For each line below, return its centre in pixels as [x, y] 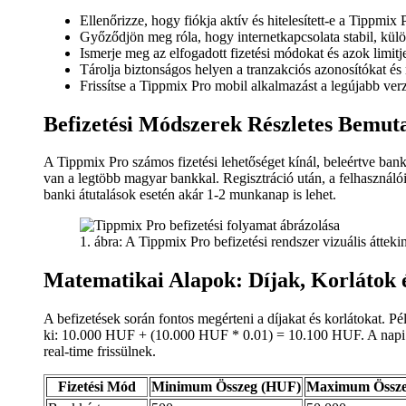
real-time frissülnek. [100, 352]
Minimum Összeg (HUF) [226, 387]
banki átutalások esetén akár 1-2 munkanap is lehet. [190, 195]
